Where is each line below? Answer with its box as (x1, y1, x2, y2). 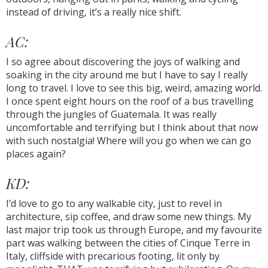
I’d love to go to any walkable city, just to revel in (6, 197, 222, 210)
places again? (6, 147, 66, 160)
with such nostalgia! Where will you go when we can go (6, 134, 251, 147)
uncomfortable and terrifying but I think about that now (6, 121, 258, 134)
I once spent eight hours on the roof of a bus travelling (6, 95, 254, 108)
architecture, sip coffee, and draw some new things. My (6, 210, 251, 223)
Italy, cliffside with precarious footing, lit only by (6, 249, 220, 263)
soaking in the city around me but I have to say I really (6, 68, 248, 81)
